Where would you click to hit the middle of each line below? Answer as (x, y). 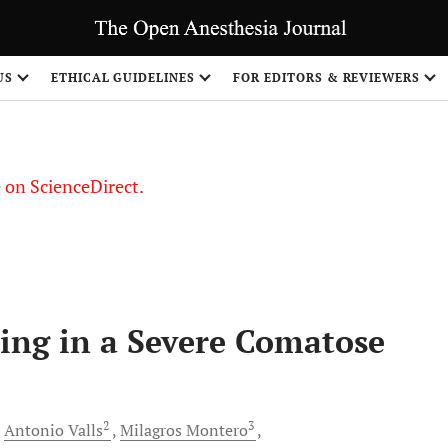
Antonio (34, 430)
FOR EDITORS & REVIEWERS (327, 77)
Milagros (153, 430)
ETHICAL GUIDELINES (123, 77)
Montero (217, 430)
